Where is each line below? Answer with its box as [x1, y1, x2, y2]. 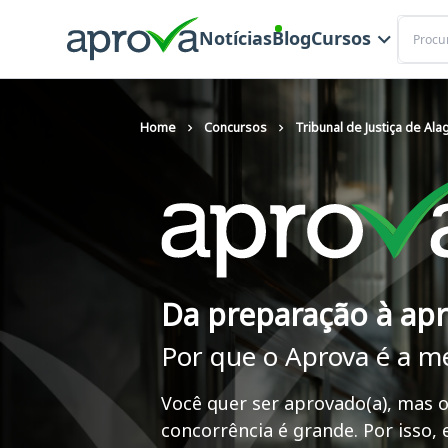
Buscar [395, 14, 442, 34]
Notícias [198, 26, 272, 51]
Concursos [204, 119, 267, 136]
